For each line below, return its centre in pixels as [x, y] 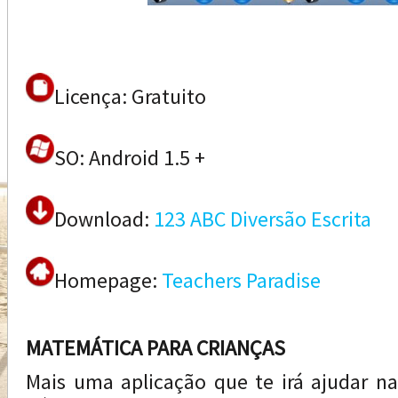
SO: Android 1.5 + [130, 158]
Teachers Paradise [241, 280]
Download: [104, 219]
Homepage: [108, 280]
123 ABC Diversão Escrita [263, 219]
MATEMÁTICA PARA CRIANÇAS [155, 348]
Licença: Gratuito [130, 96]
